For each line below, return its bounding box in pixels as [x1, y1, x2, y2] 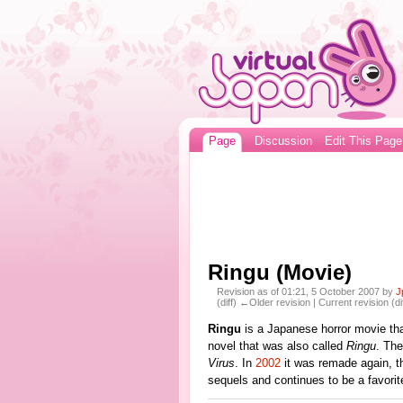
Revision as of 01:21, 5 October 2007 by [217, 286, 397, 298]
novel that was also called [207, 340, 346, 354]
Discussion [254, 135, 312, 148]
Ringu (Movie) [207, 260, 352, 284]
